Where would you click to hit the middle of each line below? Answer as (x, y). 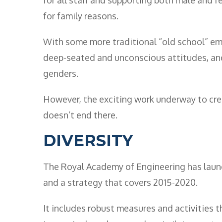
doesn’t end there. (80, 115)
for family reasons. (81, 16)
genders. (61, 73)
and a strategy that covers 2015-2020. (120, 182)
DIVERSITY (88, 140)
